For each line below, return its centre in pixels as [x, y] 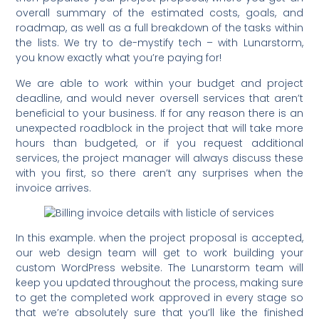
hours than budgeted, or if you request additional [159, 143]
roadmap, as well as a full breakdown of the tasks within [159, 28]
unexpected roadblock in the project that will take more [159, 128]
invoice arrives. [54, 188]
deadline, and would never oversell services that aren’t [159, 98]
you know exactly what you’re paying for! [119, 58]
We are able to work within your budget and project [159, 83]
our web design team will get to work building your [159, 253]
